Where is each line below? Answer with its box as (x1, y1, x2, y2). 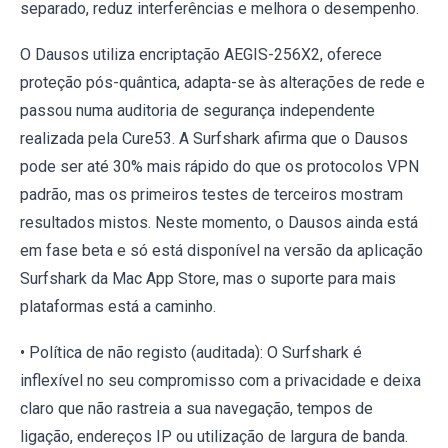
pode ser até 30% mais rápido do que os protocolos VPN (20, 156, 419, 176)
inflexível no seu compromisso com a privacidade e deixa (20, 370, 421, 390)
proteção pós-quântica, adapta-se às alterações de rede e (20, 72, 425, 92)
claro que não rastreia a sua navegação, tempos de (20, 398, 373, 418)
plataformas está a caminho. (20, 296, 216, 316)
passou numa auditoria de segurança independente (20, 100, 375, 120)
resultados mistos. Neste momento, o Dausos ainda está (20, 212, 418, 232)
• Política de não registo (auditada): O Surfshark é (20, 342, 362, 362)
